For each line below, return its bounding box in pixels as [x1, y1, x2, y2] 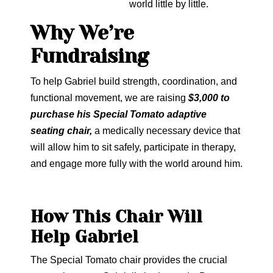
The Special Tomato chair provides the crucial [30, 255, 227, 265]
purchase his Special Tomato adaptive [30, 109, 207, 119]
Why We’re [30, 22, 134, 44]
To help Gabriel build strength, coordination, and [30, 76, 237, 87]
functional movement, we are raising [30, 93, 188, 103]
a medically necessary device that [94, 126, 240, 136]
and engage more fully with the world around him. [30, 158, 243, 169]
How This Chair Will [30, 207, 202, 227]
